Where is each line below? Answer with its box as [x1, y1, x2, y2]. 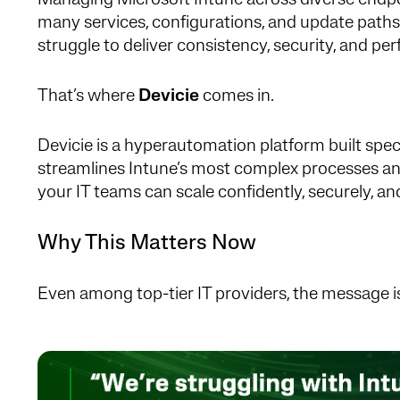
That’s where [37, 87, 138, 105]
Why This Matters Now [37, 233, 256, 254]
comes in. [199, 87, 274, 105]
